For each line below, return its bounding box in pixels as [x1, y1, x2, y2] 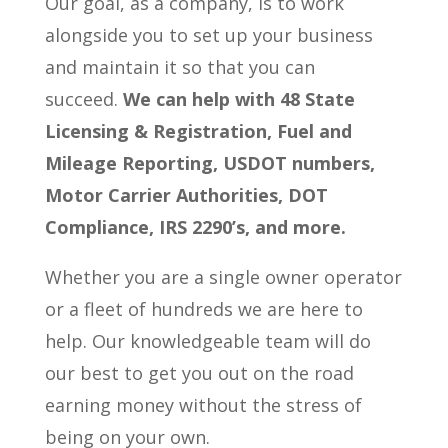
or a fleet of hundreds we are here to [44, 297, 363, 322]
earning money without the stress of [44, 393, 362, 418]
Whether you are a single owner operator [44, 265, 402, 290]
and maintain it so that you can [44, 55, 315, 80]
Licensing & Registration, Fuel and [44, 119, 352, 144]
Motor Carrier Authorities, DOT [44, 183, 328, 208]
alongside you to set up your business [44, 23, 373, 48]
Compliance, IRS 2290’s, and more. [44, 215, 346, 240]
